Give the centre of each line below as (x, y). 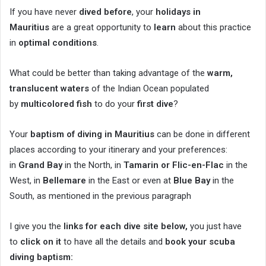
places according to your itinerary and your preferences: (118, 150)
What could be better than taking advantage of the (108, 73)
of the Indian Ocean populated (149, 89)
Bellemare (64, 181)
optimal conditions (58, 43)
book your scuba (200, 242)
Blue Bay (192, 181)
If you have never (44, 12)
